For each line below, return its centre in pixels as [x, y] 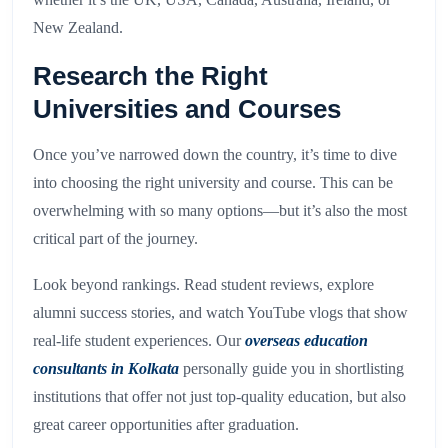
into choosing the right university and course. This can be [213, 183]
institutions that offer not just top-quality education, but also [219, 397]
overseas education [306, 341]
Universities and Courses [187, 109]
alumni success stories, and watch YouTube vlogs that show [220, 313]
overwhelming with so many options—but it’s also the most [220, 211]
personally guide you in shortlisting [291, 369]
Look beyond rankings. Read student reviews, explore [203, 285]
